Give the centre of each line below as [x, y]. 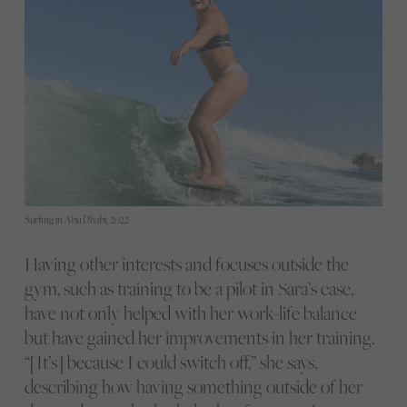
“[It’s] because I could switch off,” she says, [170, 362]
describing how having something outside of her [193, 386]
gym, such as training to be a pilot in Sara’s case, [189, 288]
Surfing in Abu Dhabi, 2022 [76, 219]
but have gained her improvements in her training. [199, 337]
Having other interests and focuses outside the [186, 263]
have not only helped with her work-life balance [190, 313]
